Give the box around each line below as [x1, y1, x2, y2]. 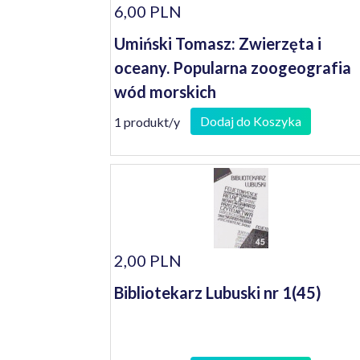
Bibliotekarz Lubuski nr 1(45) [114, 283, 321, 302]
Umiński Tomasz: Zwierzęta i [114, 34, 321, 53]
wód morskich [114, 82, 216, 101]
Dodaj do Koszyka [200, 113, 301, 129]
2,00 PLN [114, 251, 182, 270]
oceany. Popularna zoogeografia [114, 58, 351, 77]
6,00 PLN [114, 2, 182, 21]
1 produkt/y [114, 113, 180, 129]
